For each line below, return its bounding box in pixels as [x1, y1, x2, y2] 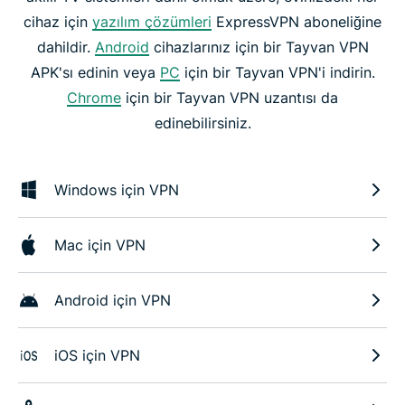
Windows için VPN [54, 180, 179, 199]
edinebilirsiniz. [154, 113, 251, 132]
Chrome [67, 88, 121, 107]
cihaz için [24, 12, 92, 31]
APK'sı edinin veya [30, 62, 160, 81]
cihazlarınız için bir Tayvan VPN [148, 37, 369, 56]
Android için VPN [54, 290, 171, 309]
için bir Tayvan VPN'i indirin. [179, 62, 375, 81]
